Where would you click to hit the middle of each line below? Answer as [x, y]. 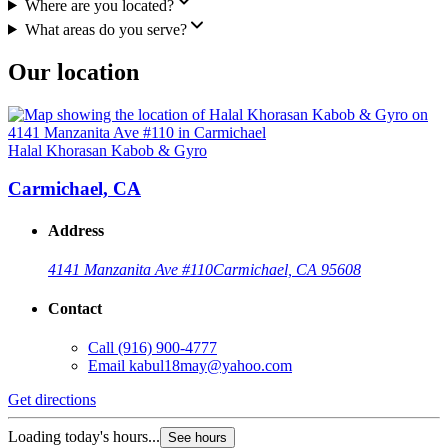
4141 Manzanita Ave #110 [130, 269]
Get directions [52, 400]
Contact [75, 309]
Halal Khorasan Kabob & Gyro [107, 150]
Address [76, 230]
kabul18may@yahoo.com [210, 366]
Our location [73, 71]
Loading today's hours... [84, 437]
